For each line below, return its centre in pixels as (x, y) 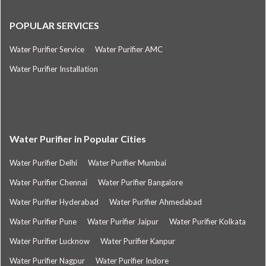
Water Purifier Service (47, 49)
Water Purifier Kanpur (138, 241)
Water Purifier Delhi (43, 163)
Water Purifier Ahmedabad (156, 202)
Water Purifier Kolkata (208, 221)
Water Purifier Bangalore (140, 182)
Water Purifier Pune (43, 221)
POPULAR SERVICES (54, 25)
